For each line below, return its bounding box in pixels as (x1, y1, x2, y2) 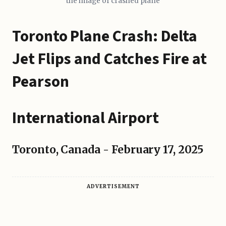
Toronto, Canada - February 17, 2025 (12, 142, 203, 156)
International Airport (12, 106, 159, 130)
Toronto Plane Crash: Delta (12, 25, 198, 48)
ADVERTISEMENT (86, 183, 140, 190)
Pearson (12, 71, 69, 94)
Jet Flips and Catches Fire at (12, 48, 207, 71)
